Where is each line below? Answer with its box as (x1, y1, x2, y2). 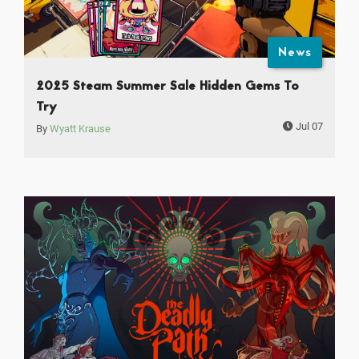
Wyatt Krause (50, 123, 111, 135)
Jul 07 (293, 120, 323, 133)
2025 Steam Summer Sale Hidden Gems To (36, 77, 299, 97)
